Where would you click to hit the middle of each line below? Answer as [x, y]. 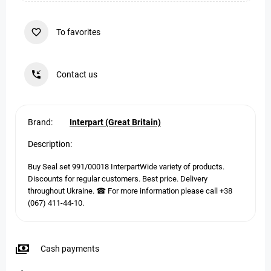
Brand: [40, 122]
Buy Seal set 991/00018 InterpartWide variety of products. [126, 167]
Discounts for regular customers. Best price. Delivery [118, 179]
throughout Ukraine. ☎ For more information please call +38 [130, 191]
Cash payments [70, 249]
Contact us [77, 74]
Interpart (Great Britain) [115, 122]
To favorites [78, 32]
